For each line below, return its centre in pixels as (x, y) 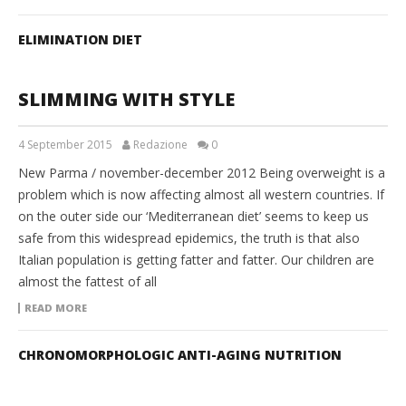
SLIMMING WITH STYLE (126, 100)
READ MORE (56, 308)
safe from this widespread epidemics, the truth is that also (189, 238)
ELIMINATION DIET (80, 40)
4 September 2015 (65, 145)
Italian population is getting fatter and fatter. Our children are (196, 260)
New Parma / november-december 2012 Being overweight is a (202, 173)
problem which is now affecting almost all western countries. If (201, 195)
